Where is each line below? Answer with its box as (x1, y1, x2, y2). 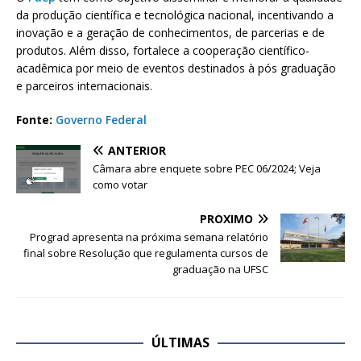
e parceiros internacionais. (16, 78, 152, 94)
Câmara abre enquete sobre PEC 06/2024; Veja (93, 161, 321, 176)
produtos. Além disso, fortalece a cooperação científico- (16, 43, 309, 59)
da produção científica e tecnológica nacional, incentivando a (16, 7, 334, 23)
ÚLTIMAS (151, 334, 210, 352)
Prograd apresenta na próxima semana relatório (30, 230, 268, 245)
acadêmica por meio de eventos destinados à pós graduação (16, 60, 336, 77)
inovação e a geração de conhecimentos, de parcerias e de (16, 25, 325, 41)
